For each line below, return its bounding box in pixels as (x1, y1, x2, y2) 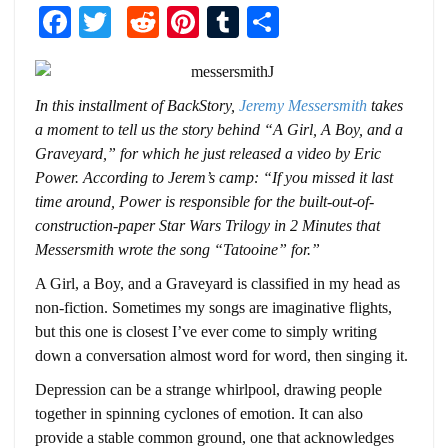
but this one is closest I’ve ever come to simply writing (35, 323, 377, 341)
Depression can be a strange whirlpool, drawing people (35, 381, 382, 399)
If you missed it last (272, 169, 393, 187)
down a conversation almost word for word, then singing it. (35, 347, 408, 365)
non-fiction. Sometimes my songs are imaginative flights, (35, 299, 392, 317)
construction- (35, 217, 118, 235)
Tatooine (223, 241, 278, 259)
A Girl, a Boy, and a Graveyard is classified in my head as (35, 275, 400, 293)
